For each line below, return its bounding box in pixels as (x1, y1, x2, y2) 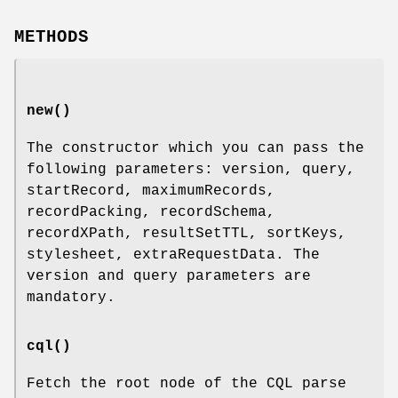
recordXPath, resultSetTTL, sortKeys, (27, 225, 346, 242)
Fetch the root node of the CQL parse (27, 375, 346, 392)
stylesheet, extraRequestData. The (27, 246, 320, 263)
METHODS (14, 27, 89, 47)
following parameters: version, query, (27, 161, 355, 178)
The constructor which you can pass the (27, 139, 364, 156)
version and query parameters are (27, 267, 311, 284)
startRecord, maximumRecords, (27, 182, 275, 199)
